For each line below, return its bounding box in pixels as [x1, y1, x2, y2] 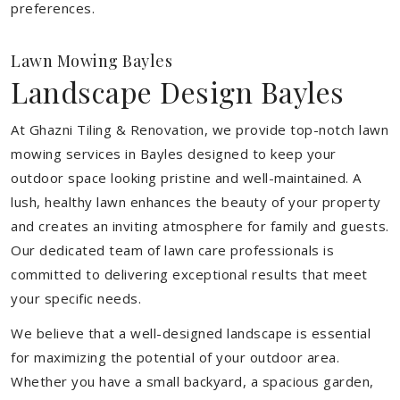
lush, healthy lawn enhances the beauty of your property [11, 193, 381, 211]
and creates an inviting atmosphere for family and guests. [11, 217, 389, 235]
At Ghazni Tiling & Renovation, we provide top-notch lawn [11, 121, 388, 138]
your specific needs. [11, 289, 141, 307]
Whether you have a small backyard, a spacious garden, [11, 372, 374, 390]
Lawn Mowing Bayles [11, 50, 172, 71]
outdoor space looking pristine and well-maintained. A [11, 169, 362, 187]
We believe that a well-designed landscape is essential [11, 324, 371, 342]
